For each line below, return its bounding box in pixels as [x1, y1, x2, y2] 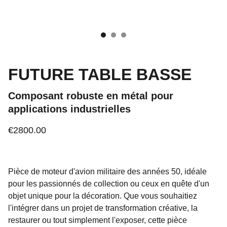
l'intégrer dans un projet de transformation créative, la [8, 204, 198, 212]
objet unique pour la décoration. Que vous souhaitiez [8, 192, 197, 200]
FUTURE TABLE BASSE [8, 65, 192, 84]
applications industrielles [8, 103, 131, 115]
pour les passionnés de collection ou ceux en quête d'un [8, 179, 209, 188]
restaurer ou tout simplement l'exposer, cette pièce [8, 216, 187, 224]
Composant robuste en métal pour [8, 90, 173, 101]
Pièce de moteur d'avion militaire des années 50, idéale [8, 167, 207, 176]
